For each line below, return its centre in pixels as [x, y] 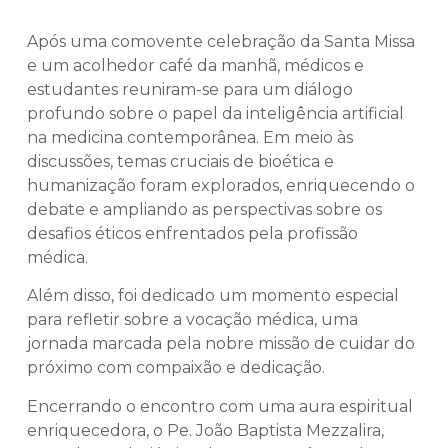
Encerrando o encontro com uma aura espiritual [220, 406]
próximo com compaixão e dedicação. [176, 368]
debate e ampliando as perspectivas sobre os [204, 209]
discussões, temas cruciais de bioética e [180, 161]
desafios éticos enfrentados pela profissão [192, 233]
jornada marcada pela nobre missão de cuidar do [221, 344]
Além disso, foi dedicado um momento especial [213, 296]
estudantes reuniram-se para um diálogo [190, 89]
